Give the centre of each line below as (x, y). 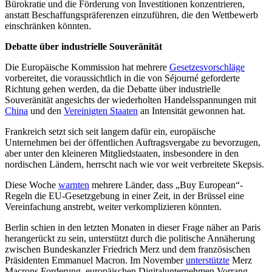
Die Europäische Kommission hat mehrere (87, 67)
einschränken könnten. (48, 26)
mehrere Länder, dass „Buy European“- (166, 185)
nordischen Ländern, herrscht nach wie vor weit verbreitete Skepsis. (134, 165)
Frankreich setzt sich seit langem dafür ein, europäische (110, 132)
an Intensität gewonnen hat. (192, 111)
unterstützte (208, 260)
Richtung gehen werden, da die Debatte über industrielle (113, 89)
